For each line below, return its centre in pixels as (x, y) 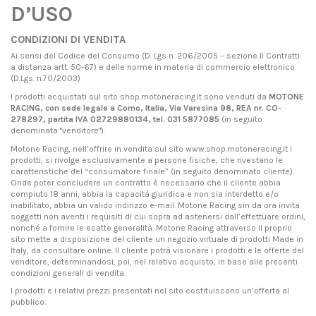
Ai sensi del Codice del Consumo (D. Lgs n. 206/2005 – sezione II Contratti (155, 56)
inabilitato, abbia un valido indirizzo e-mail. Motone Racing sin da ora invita (155, 205)
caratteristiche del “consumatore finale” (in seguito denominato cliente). (152, 171)
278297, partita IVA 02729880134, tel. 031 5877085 (115, 120)
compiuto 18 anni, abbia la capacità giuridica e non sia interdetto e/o (145, 194)
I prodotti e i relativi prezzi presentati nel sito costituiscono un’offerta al (150, 291)
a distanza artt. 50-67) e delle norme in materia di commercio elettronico (153, 67)
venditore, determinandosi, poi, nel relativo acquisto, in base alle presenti (154, 261)
